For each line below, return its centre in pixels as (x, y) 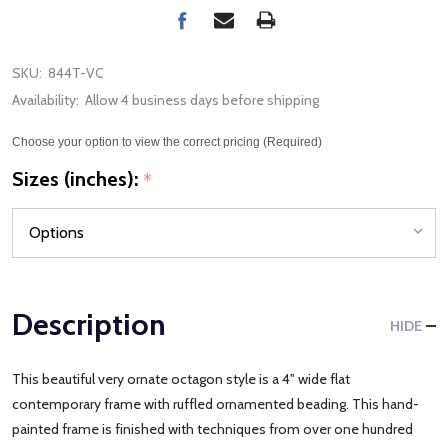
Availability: (45, 100)
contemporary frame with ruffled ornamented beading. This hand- (215, 403)
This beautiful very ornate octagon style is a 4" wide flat (181, 378)
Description (89, 324)
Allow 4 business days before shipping (202, 100)
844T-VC (76, 73)
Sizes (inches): (77, 178)
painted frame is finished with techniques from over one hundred (212, 428)
